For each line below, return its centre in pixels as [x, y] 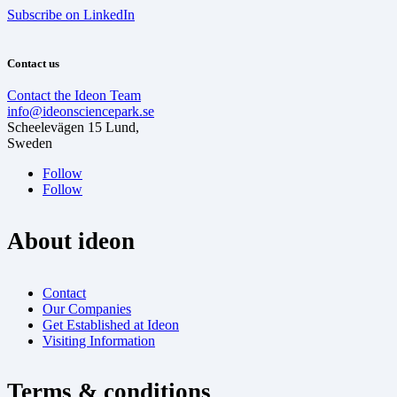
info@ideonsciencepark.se [81, 111]
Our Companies [87, 308]
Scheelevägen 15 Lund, [73, 127]
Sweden [30, 143]
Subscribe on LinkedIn [71, 14]
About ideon [71, 241]
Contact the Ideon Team [74, 95]
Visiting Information [99, 340]
